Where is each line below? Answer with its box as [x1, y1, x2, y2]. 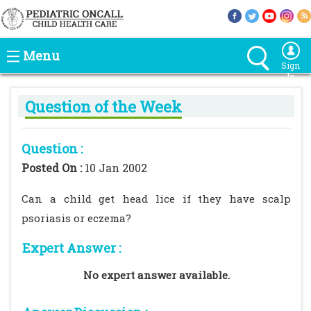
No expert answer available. [83, 268, 230, 282]
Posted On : [22, 160, 85, 175]
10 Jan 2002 [85, 160, 147, 175]
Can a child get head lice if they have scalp [22, 192, 291, 205]
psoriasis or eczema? [22, 211, 131, 225]
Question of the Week [25, 96, 182, 117]
